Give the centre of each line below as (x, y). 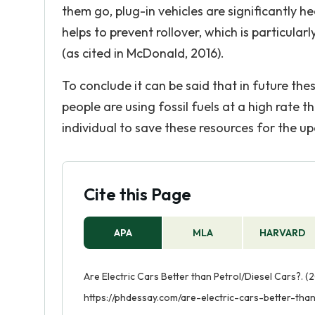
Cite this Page (137, 194)
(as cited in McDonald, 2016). (143, 53)
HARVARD (283, 233)
